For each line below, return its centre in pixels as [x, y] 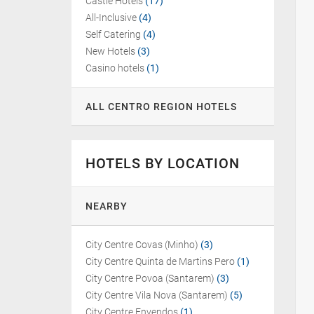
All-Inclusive [111, 18]
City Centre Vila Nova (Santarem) [157, 295]
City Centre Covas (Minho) [142, 245]
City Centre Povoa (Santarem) [150, 278]
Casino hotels [115, 68]
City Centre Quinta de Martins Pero [160, 261]
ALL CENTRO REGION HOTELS [161, 107]
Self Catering [113, 34]
